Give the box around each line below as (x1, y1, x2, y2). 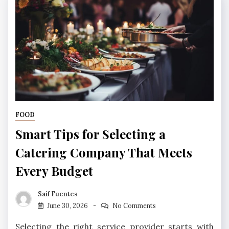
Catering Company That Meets (15, 144, 192, 161)
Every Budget (15, 162, 93, 179)
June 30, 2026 (48, 202, 88, 210)
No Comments (112, 202, 156, 210)
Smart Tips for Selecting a (15, 125, 166, 142)
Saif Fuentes (38, 190, 78, 198)
